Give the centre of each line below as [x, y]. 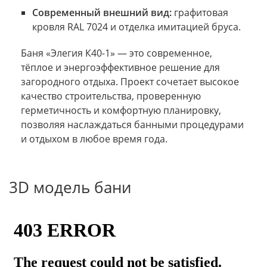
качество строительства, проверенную [111, 96]
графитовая [200, 12]
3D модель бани [70, 187]
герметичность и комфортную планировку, [121, 110]
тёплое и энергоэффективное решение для [120, 67]
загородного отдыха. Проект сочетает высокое [130, 81]
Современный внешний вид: [102, 12]
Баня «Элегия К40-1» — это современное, [117, 53]
